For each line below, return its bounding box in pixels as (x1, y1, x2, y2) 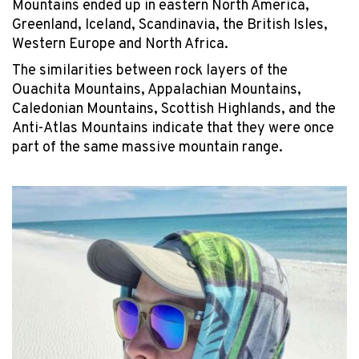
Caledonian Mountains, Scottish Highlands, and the (12, 100, 336, 119)
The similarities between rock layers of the (12, 62, 288, 81)
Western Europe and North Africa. (12, 34, 232, 54)
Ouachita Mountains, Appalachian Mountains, (12, 81, 301, 100)
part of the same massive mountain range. (12, 139, 286, 158)
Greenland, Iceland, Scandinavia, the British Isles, (12, 15, 328, 34)
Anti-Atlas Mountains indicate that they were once (12, 119, 334, 139)
